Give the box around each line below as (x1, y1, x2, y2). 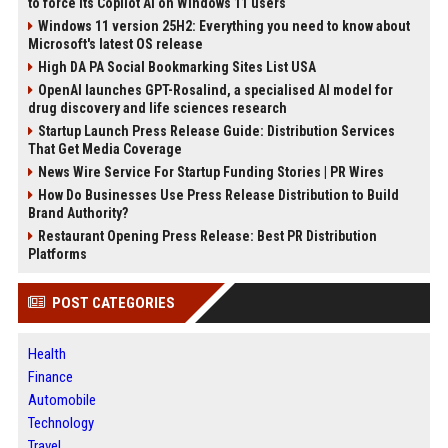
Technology (27, 414, 94, 433)
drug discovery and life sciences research (27, 100, 287, 117)
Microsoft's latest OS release (27, 36, 203, 53)
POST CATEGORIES (51, 294, 175, 313)
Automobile (27, 391, 96, 410)
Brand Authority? (27, 205, 128, 222)
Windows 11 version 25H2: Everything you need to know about (37, 18, 410, 35)
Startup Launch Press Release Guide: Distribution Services (37, 123, 395, 140)
